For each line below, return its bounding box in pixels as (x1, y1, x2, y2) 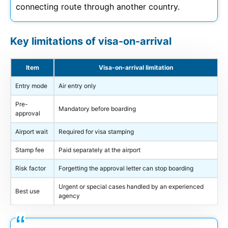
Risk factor (15, 164, 46, 173)
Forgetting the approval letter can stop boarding (59, 164, 193, 173)
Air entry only (59, 82, 96, 90)
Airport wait (15, 128, 48, 136)
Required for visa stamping (59, 128, 134, 136)
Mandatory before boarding (59, 105, 136, 113)
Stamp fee (15, 146, 44, 154)
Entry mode (15, 82, 47, 90)
